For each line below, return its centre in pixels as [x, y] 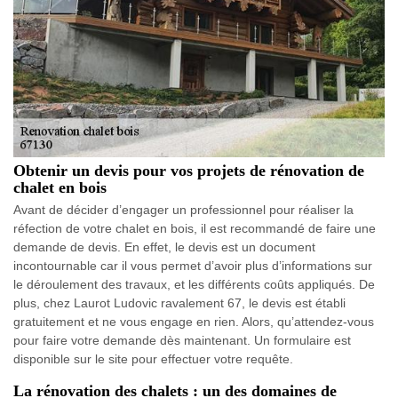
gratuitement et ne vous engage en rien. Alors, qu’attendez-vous [194, 321]
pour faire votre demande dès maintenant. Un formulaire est [182, 340]
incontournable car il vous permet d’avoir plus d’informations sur [193, 265]
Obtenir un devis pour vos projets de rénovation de [189, 170]
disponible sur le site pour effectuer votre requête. [153, 358]
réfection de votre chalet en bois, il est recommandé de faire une [195, 228]
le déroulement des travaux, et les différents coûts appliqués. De [194, 284]
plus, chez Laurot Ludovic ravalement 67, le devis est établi [179, 302]
